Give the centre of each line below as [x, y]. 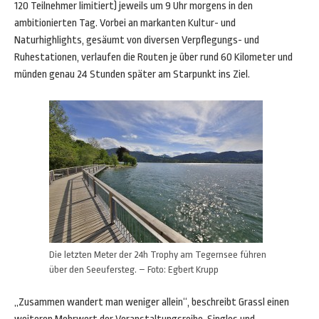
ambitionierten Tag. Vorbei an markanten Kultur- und [125, 23]
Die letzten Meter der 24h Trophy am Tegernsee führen [158, 255]
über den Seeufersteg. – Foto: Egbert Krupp [134, 270]
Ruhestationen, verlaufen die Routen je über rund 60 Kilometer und [153, 57]
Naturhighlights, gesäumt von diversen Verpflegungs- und [137, 40]
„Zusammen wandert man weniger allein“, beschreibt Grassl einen [152, 302]
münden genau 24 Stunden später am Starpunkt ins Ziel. [132, 74]
